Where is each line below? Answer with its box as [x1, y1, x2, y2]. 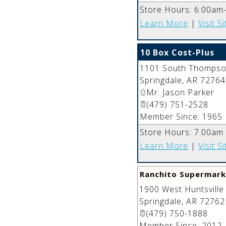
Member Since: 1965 [140, 110, 222, 122]
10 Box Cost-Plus [140, 46, 214, 58]
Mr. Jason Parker [146, 86, 214, 98]
